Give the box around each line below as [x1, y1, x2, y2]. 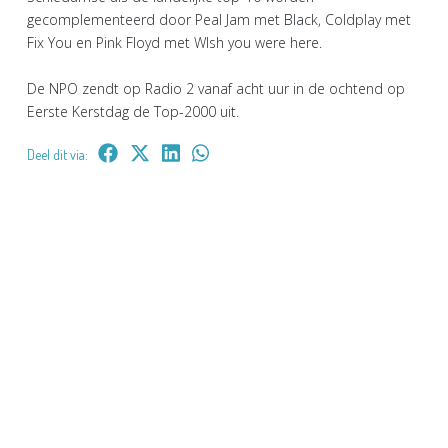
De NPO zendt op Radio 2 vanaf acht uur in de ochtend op [27, 79, 405, 98]
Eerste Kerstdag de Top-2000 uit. [27, 102, 239, 121]
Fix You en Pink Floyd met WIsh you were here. [27, 33, 322, 52]
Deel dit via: [27, 146, 88, 163]
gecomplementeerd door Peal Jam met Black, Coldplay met [27, 10, 411, 29]
